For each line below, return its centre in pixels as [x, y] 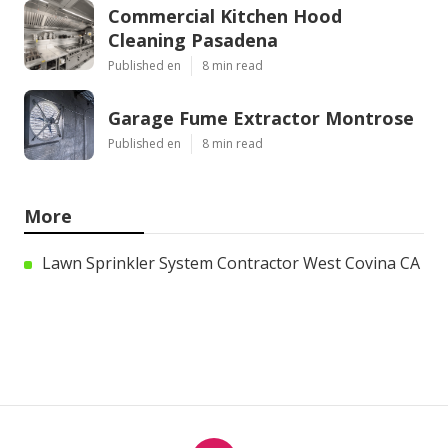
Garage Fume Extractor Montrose [261, 118]
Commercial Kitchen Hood [225, 16]
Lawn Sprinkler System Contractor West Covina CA [231, 263]
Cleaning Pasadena [193, 40]
